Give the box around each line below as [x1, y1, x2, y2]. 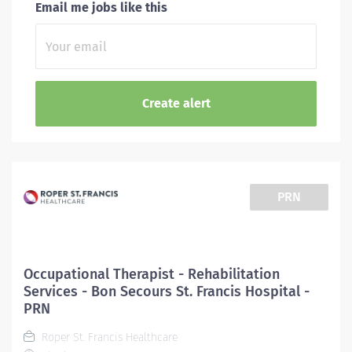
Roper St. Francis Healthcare [38, 331, 178, 344]
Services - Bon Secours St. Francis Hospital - [24, 283, 310, 300]
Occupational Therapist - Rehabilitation [24, 266, 280, 283]
